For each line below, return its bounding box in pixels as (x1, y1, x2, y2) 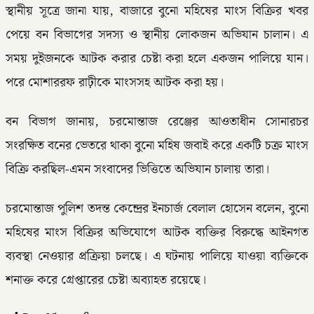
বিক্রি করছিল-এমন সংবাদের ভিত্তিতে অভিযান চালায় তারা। (6, 160, 269, 179)
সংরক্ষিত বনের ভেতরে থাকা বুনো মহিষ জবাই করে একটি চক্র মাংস (6, 136, 308, 156)
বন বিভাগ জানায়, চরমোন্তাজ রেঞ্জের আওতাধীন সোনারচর (6, 112, 308, 132)
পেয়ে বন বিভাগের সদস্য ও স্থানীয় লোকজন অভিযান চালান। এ (6, 25, 308, 45)
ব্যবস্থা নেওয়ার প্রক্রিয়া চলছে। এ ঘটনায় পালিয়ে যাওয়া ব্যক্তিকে (6, 247, 308, 267)
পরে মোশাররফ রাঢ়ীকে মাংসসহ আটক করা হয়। (6, 72, 224, 93)
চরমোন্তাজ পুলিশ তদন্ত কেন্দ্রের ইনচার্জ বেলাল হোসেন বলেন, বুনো (6, 199, 308, 219)
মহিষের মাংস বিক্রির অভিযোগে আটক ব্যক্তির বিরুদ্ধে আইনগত (6, 223, 308, 243)
